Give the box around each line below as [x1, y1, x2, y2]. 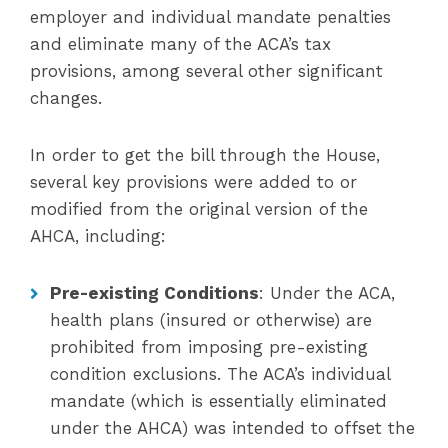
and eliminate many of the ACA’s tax [30, 34, 331, 54]
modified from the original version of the [30, 199, 368, 219]
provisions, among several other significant [30, 61, 383, 81]
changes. [30, 88, 108, 108]
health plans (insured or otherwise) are [50, 310, 372, 330]
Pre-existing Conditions [50, 283, 259, 303]
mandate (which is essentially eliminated [50, 391, 387, 411]
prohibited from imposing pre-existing [50, 337, 368, 357]
